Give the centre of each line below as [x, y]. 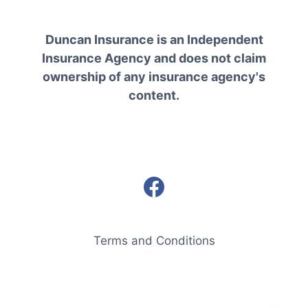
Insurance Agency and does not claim [154, 58]
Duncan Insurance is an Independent [154, 39]
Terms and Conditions [154, 240]
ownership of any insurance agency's [154, 76]
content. [154, 95]
